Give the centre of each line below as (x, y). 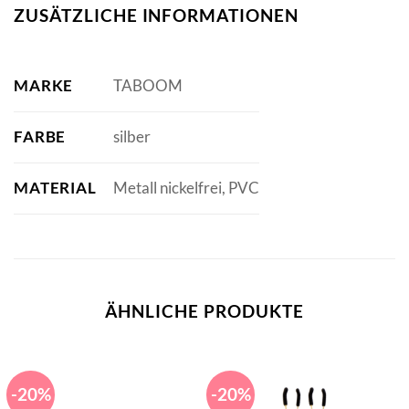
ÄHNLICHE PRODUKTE (204, 310)
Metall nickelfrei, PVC (186, 188)
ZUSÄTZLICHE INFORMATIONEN (156, 16)
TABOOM (147, 86)
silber (131, 137)
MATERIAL (55, 187)
